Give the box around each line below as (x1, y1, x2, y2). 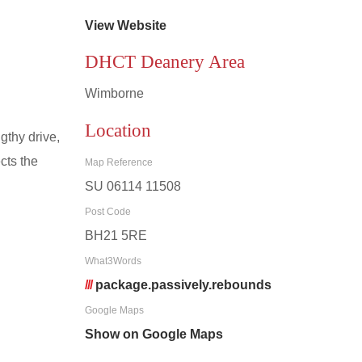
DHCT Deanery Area (84, 52, 245, 73)
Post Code (84, 206, 131, 218)
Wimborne (84, 86, 144, 101)
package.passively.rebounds (95, 278, 271, 293)
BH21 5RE (84, 229, 147, 243)
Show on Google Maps (84, 327, 223, 342)
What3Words (84, 255, 141, 267)
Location (84, 120, 151, 141)
